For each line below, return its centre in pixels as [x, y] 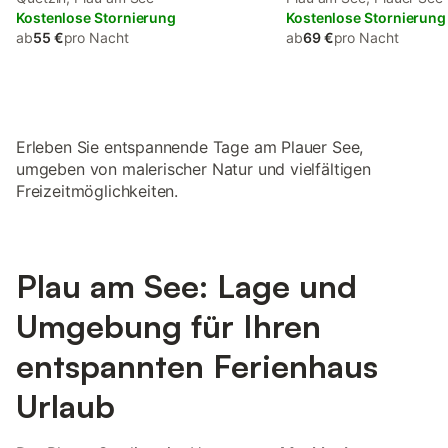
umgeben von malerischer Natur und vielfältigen [193, 169]
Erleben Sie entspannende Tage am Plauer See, [190, 147]
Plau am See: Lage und [186, 286]
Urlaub [65, 406]
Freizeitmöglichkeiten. [97, 191]
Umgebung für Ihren [168, 326]
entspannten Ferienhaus [197, 366]
